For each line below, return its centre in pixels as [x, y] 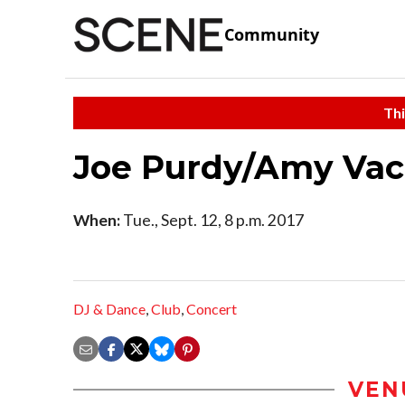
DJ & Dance [109, 309]
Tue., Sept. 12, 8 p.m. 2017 [212, 220]
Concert [212, 309]
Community [272, 35]
